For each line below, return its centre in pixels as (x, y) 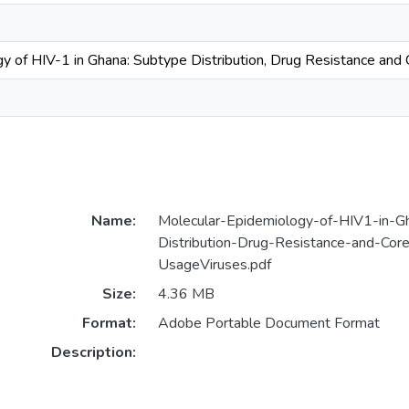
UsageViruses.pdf (214, 265)
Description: (93, 353)
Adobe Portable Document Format (268, 324)
